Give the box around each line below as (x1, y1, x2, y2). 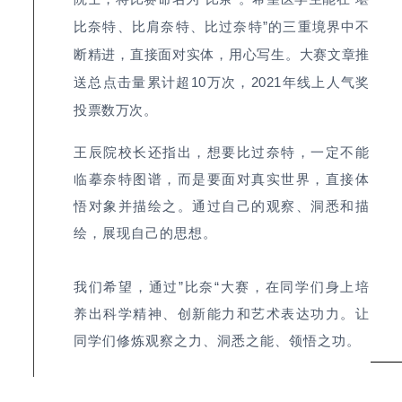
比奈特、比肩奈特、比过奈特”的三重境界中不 (74, 19, 370, 35)
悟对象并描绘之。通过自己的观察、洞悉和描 (74, 198, 370, 214)
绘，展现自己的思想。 (74, 225, 217, 241)
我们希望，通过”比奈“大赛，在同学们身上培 (74, 279, 370, 295)
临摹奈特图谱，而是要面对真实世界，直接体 (74, 171, 370, 188)
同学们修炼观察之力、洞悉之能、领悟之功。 (74, 333, 361, 349)
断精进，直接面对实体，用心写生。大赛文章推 (74, 47, 370, 63)
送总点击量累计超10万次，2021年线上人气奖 (74, 74, 370, 91)
